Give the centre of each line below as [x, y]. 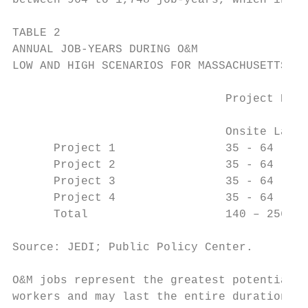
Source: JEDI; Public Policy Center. [133, 247]
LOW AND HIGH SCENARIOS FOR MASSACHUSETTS [150, 66]
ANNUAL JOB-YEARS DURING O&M [105, 49]
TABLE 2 [36, 33]
